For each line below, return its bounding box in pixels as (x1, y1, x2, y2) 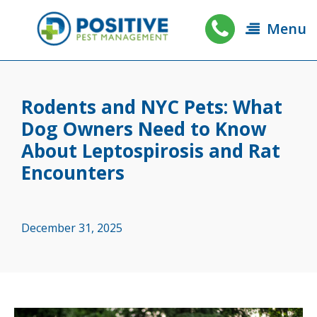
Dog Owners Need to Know (21, 116, 266, 142)
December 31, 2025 (21, 220, 122, 236)
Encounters (21, 160, 125, 185)
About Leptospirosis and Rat (21, 138, 280, 163)
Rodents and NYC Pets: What (21, 94, 282, 120)
